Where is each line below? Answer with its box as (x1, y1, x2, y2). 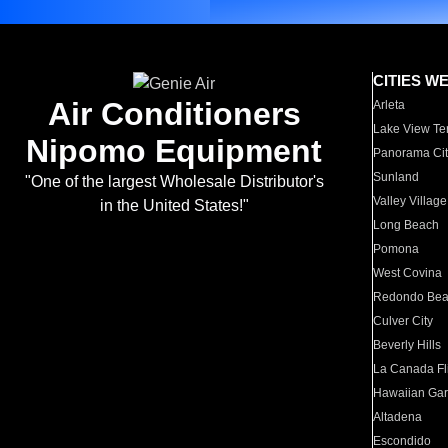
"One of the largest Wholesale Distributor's (24, 173, 324, 190)
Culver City (373, 314, 434, 328)
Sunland (373, 170, 420, 184)
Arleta (373, 98, 406, 112)
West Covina (373, 266, 443, 280)
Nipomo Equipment (26, 133, 322, 169)
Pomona (373, 242, 420, 256)
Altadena (373, 410, 423, 424)
